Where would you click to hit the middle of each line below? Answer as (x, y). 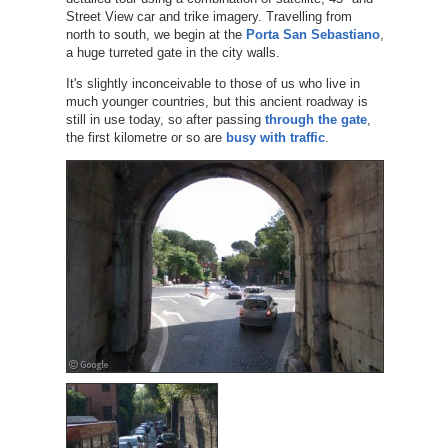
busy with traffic (275, 137)
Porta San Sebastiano (312, 34)
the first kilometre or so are (145, 137)
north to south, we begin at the (155, 34)
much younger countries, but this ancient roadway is (216, 101)
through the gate (315, 119)
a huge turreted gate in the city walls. (172, 52)
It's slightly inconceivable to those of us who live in (212, 83)
